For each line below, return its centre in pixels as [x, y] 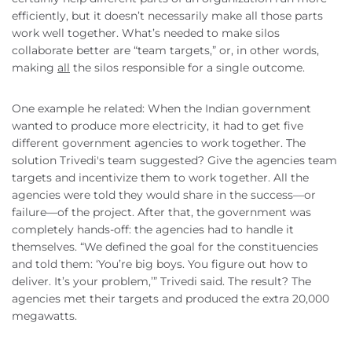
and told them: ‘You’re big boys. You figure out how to [160, 264]
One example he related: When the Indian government [161, 109]
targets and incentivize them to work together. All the [160, 178]
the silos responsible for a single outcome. [187, 68]
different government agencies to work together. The [159, 143]
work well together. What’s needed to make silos [146, 33]
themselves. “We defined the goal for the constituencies [165, 247]
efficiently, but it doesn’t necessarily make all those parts [167, 16]
